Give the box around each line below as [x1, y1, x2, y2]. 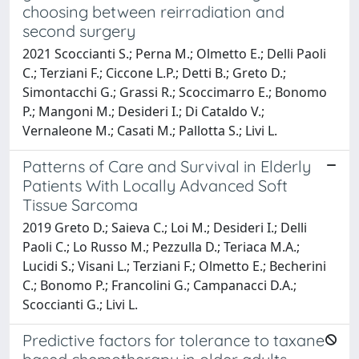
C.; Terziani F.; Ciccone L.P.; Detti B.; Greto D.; [22, 63, 286, 82]
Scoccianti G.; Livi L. [22, 295, 138, 313]
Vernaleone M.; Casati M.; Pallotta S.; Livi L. [22, 121, 277, 139]
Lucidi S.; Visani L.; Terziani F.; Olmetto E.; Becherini [22, 256, 326, 275]
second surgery [22, 20, 135, 41]
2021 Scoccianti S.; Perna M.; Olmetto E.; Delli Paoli [22, 44, 326, 63]
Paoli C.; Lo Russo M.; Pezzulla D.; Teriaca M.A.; [22, 237, 300, 256]
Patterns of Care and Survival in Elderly [22, 155, 311, 176]
